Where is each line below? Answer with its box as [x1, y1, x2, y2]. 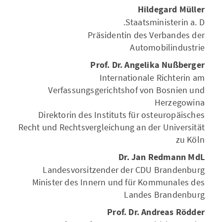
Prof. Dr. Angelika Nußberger [90, 59, 205, 71]
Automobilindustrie [130, 42, 205, 53]
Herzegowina [154, 97, 205, 108]
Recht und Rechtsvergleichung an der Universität [18, 121, 205, 133]
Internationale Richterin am [99, 72, 205, 83]
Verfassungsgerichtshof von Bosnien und [48, 84, 205, 96]
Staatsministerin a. [125, 16, 197, 28]
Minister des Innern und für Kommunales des [32, 176, 205, 188]
